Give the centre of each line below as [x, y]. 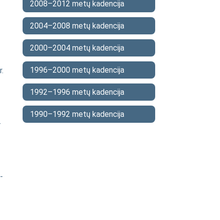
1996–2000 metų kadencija [77, 70]
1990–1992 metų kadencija [77, 114]
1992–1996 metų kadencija [77, 92]
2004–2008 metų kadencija [77, 26]
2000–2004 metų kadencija [77, 48]
